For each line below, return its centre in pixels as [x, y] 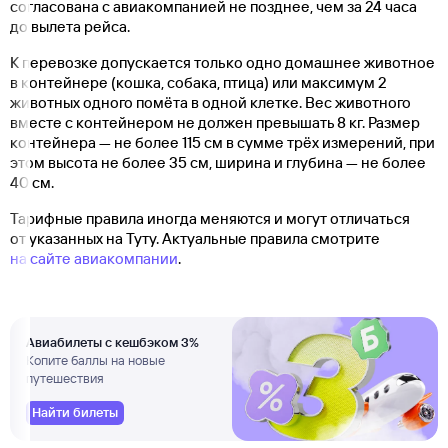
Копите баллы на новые [95, 359]
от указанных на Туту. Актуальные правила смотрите [195, 238]
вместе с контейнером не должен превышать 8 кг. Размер [215, 122]
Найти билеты [75, 411]
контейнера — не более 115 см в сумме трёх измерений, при [222, 142]
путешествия [65, 377]
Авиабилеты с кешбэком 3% [112, 341]
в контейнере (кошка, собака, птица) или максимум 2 [198, 82]
